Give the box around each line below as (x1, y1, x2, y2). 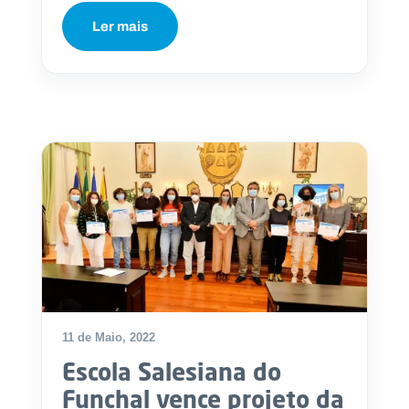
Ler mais (92, 16, 148, 37)
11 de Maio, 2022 (62, 330, 155, 345)
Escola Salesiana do (62, 357, 281, 387)
